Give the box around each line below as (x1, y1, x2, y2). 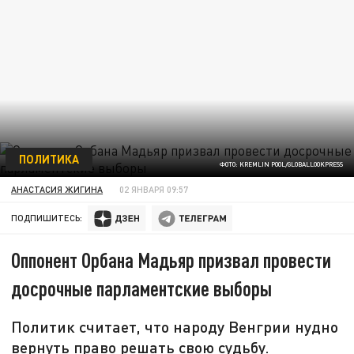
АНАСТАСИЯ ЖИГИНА (11, 183, 104, 194)
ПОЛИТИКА (18, 151, 79, 166)
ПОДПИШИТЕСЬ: (11, 213, 83, 224)
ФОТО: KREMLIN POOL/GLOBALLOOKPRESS (219, 160, 343, 169)
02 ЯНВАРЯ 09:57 (119, 183, 189, 194)
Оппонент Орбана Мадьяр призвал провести (11, 247, 332, 273)
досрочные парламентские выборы (11, 276, 273, 301)
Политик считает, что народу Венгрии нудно (11, 317, 339, 337)
